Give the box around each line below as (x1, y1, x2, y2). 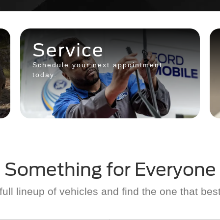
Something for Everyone (4, 159, 216, 181)
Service (32, 39, 104, 61)
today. (32, 70, 57, 79)
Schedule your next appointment (32, 60, 163, 69)
